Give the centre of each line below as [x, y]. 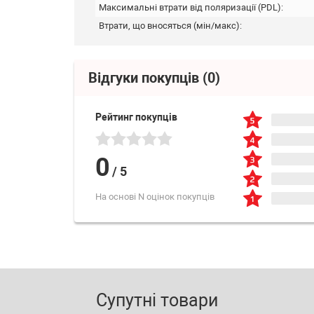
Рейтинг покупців [136, 117]
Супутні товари [157, 300]
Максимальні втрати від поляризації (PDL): [191, 7]
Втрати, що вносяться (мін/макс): [170, 25]
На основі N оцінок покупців [155, 196]
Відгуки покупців [145, 77]
